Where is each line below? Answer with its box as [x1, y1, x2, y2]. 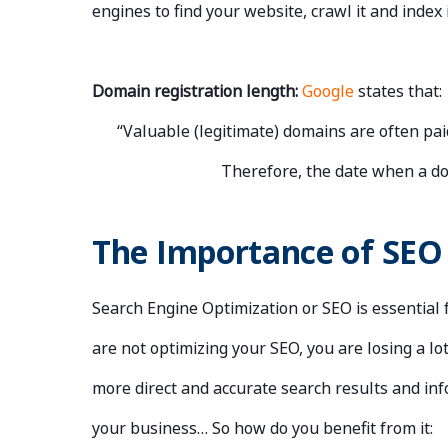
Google [302, 80, 354, 103]
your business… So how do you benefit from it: [92, 417, 433, 440]
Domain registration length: [92, 80, 298, 103]
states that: [354, 80, 442, 103]
